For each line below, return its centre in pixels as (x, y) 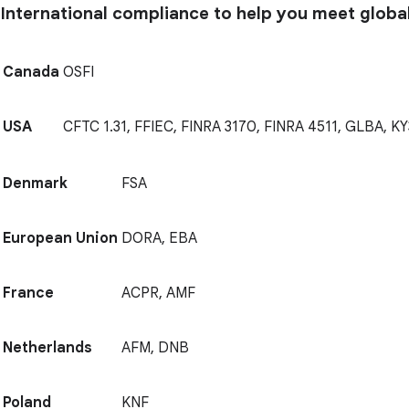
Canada (31, 73)
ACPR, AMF (158, 294)
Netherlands (47, 348)
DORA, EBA (159, 239)
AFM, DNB (155, 348)
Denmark (35, 184)
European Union (60, 239)
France (28, 294)
